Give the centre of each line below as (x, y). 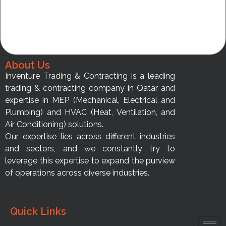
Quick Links (38, 212)
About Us (27, 65)
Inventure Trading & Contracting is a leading (90, 76)
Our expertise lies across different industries (90, 136)
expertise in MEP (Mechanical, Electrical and (90, 100)
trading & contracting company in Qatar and (90, 88)
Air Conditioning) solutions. (54, 124)
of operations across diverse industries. (77, 173)
